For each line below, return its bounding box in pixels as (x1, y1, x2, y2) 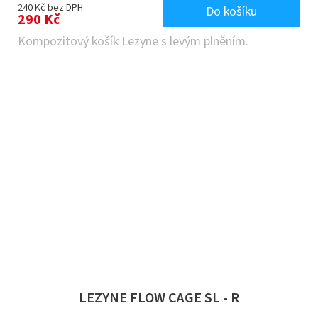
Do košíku (206, 2, 257, 21)
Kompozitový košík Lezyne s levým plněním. (18, 32, 248, 50)
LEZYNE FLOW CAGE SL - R (79, 287, 239, 308)
